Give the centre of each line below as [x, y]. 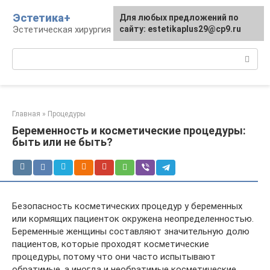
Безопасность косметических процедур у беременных [127, 206]
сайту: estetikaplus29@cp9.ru [180, 29]
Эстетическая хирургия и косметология [97, 30]
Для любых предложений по [179, 17]
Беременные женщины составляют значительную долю [131, 231]
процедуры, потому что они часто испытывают [114, 257]
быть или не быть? [62, 142]
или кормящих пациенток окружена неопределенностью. [133, 219]
